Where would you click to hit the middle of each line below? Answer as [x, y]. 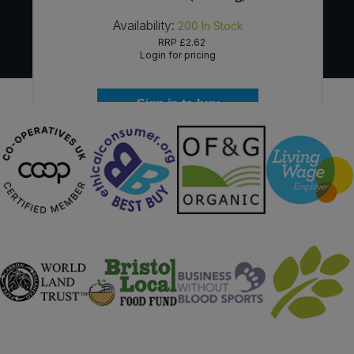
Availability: [143, 26]
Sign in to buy [178, 104]
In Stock [222, 26]
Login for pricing [178, 55]
